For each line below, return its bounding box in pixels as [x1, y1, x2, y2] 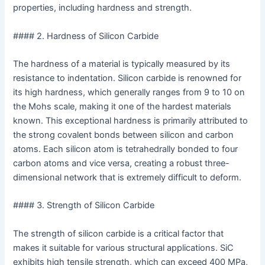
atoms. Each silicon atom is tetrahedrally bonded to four [13, 144, 238, 155]
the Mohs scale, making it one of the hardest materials [13, 101, 232, 112]
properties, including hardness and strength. [13, 2, 192, 14]
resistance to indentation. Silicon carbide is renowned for [13, 73, 242, 84]
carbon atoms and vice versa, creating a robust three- [13, 158, 230, 169]
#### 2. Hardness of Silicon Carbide [13, 30, 159, 41]
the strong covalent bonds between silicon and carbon [13, 130, 234, 141]
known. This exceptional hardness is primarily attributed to [13, 115, 248, 127]
